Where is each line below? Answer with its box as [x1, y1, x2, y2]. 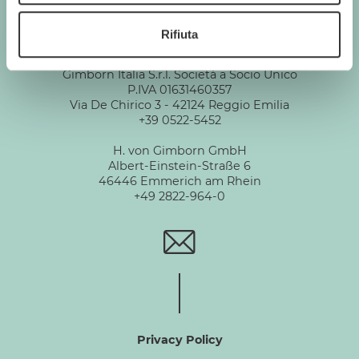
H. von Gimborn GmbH [112, 143, 247, 158]
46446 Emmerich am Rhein [98, 174, 261, 188]
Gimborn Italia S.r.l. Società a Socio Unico [62, 67, 297, 82]
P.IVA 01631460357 [127, 83, 232, 97]
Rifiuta [161, 26, 198, 41]
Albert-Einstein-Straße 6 [108, 159, 251, 173]
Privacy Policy [136, 333, 223, 347]
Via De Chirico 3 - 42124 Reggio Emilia [70, 98, 289, 112]
